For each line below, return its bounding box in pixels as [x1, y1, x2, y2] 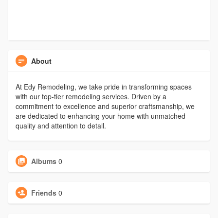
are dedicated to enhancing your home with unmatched [15, 111, 185, 121]
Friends [31, 188, 56, 198]
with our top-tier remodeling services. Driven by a [15, 91, 166, 102]
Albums [31, 156, 56, 166]
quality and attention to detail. [15, 121, 106, 131]
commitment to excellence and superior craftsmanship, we [15, 101, 195, 111]
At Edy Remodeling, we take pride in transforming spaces [15, 82, 192, 92]
